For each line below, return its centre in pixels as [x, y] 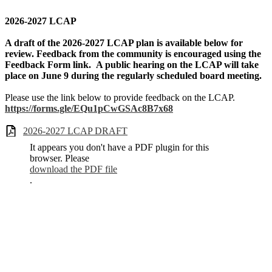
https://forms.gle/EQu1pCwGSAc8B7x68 [89, 109]
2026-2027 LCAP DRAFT [75, 131]
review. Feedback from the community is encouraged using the [133, 54]
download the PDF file [73, 169]
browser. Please [59, 158]
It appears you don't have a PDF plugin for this [119, 147]
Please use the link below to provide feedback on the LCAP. [120, 98]
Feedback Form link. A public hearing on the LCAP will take [132, 65]
